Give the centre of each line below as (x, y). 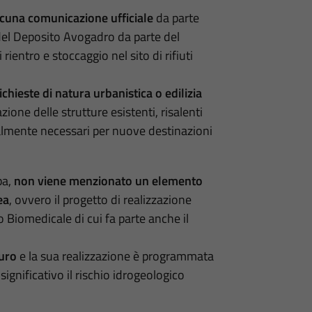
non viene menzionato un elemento (108, 180)
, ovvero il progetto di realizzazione (100, 199)
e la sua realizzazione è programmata (115, 256)
